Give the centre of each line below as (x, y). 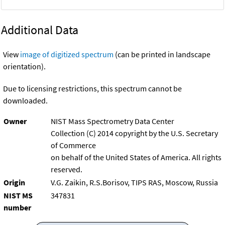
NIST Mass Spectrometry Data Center (113, 121)
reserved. (67, 169)
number (17, 207)
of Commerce (73, 145)
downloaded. (25, 100)
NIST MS (18, 195)
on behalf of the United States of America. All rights (136, 157)
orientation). (24, 66)
